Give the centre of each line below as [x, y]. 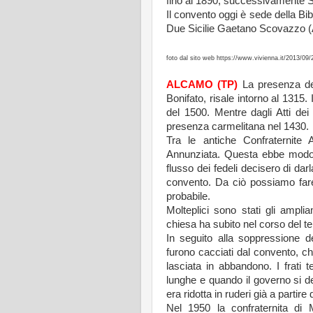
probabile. [188, 196]
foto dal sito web [191, 58]
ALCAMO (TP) [202, 84]
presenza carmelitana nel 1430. [238, 126]
